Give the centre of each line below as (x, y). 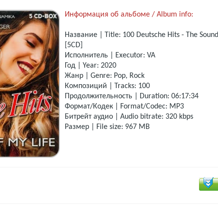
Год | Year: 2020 (91, 66)
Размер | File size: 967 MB (107, 127)
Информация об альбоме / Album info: (129, 15)
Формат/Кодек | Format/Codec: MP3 (125, 107)
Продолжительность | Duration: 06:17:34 (132, 97)
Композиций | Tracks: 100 (107, 86)
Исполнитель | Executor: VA (110, 56)
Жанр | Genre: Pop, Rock (105, 76)
